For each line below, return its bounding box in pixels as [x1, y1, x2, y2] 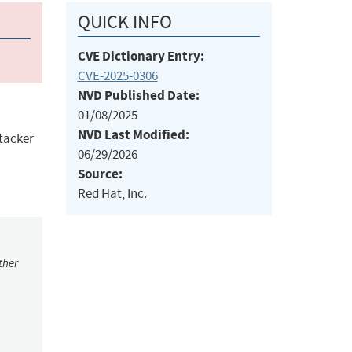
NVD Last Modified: [77, 126, 189, 145]
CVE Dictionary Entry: [77, 47, 204, 66]
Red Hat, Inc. [77, 185, 147, 203]
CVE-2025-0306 [77, 68, 158, 85]
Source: [77, 165, 123, 184]
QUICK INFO [77, 10, 172, 35]
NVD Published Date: [77, 86, 200, 105]
